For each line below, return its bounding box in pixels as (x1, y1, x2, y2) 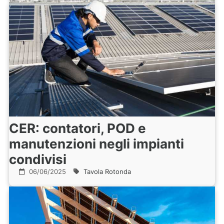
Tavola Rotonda (83, 167, 131, 175)
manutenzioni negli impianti (8, 135, 184, 151)
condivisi (8, 151, 66, 167)
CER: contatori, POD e (8, 120, 146, 136)
